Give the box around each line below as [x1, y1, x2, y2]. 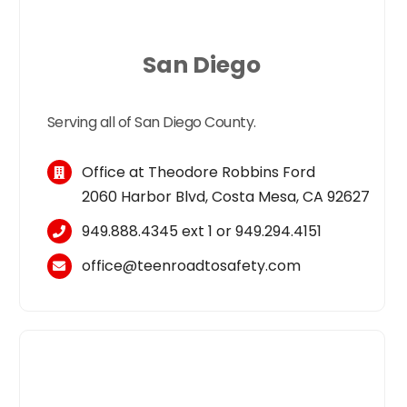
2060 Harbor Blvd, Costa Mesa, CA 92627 [82, 186, 371, 208]
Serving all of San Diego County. [46, 112, 256, 134]
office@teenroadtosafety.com [82, 255, 302, 277]
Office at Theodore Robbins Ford [82, 162, 316, 184]
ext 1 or [178, 221, 236, 243]
